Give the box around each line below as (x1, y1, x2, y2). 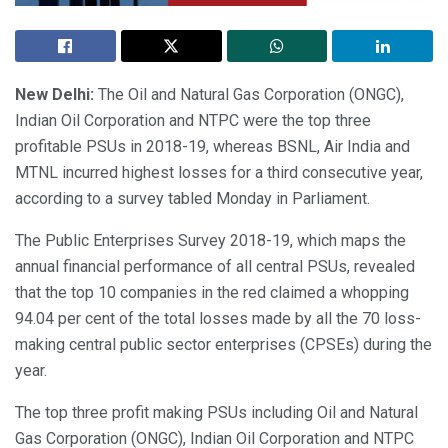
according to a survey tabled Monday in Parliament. (15, 189, 370, 209)
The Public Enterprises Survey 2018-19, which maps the (15, 231, 406, 251)
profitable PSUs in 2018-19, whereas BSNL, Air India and (15, 137, 410, 157)
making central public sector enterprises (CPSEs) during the (15, 335, 432, 355)
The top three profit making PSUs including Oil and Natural (15, 403, 418, 423)
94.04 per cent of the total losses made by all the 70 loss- (15, 309, 421, 329)
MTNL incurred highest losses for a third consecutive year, (15, 163, 423, 183)
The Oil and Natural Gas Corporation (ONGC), (94, 85, 404, 105)
